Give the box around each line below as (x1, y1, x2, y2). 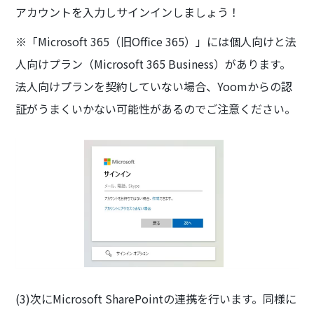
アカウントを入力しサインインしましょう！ (15, 3, 240, 20)
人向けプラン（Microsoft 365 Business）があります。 (15, 55, 292, 72)
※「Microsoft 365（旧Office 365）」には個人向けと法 (15, 32, 297, 50)
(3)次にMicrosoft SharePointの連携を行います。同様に (15, 289, 297, 307)
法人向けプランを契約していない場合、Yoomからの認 (15, 77, 293, 95)
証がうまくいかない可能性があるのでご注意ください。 (15, 100, 296, 117)
